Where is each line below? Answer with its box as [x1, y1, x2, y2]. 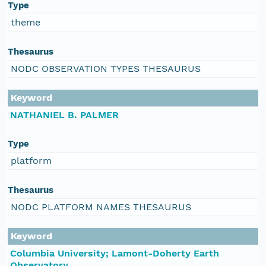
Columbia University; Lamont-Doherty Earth [10, 247, 219, 259]
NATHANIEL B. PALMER [10, 109, 119, 121]
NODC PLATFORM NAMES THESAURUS [11, 201, 191, 213]
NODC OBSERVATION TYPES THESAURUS [11, 62, 201, 74]
